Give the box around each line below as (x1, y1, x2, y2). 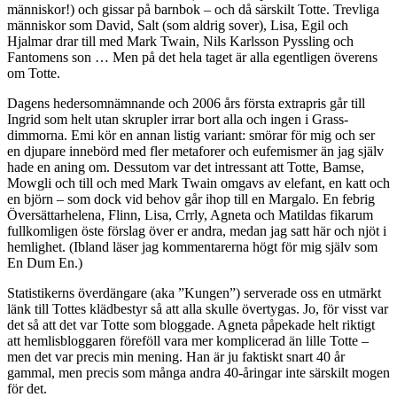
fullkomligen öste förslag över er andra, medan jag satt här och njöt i (7, 222, 386, 238)
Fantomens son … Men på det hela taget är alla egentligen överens (7, 49, 378, 65)
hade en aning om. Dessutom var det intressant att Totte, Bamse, (7, 159, 364, 175)
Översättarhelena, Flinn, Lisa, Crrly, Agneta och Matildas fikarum (7, 206, 373, 222)
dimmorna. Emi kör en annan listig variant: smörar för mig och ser (7, 127, 375, 143)
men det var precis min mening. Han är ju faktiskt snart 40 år (7, 348, 345, 364)
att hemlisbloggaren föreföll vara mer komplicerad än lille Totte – (7, 332, 369, 348)
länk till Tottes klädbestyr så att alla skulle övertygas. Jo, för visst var (7, 300, 388, 316)
